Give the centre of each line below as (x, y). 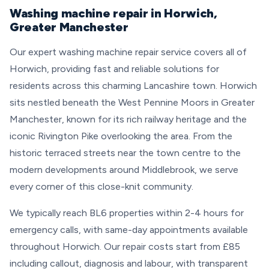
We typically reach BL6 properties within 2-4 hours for (127, 213)
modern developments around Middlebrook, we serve (124, 170)
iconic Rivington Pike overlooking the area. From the (121, 136)
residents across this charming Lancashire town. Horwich (133, 86)
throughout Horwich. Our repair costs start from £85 (125, 246)
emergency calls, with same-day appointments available (129, 230)
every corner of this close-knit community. (101, 186)
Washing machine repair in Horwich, (113, 13)
